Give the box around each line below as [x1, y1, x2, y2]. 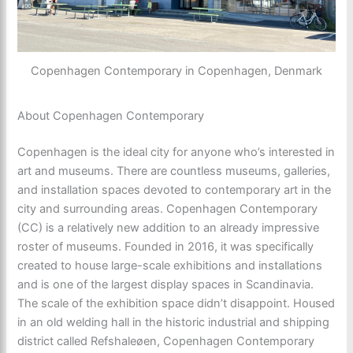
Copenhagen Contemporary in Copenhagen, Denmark [31, 63, 322, 78]
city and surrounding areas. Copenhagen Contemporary [17, 202, 318, 217]
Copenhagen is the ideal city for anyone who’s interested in [17, 145, 336, 160]
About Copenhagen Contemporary [17, 109, 205, 124]
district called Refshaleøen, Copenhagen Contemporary [17, 334, 315, 349]
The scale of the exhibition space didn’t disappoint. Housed [17, 296, 336, 311]
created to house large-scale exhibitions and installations [17, 258, 323, 273]
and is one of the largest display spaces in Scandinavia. [17, 277, 314, 292]
